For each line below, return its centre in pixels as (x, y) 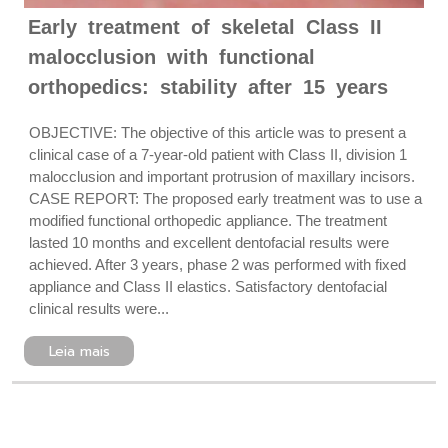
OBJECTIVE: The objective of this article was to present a (217, 132)
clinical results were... (99, 308)
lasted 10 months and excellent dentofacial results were (209, 242)
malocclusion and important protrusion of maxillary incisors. (222, 176)
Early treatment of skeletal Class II (205, 27)
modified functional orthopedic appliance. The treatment (208, 220)
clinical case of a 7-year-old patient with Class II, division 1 (218, 154)
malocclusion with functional (171, 57)
